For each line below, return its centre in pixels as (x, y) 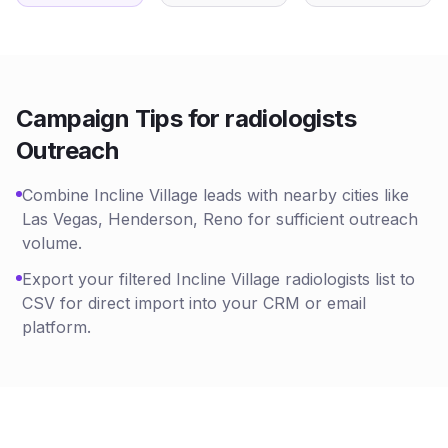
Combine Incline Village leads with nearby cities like (215, 195)
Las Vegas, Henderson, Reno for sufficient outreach (220, 219)
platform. (56, 327)
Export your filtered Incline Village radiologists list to (218, 279)
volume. (52, 243)
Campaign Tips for (121, 118)
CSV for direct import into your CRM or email (194, 303)
